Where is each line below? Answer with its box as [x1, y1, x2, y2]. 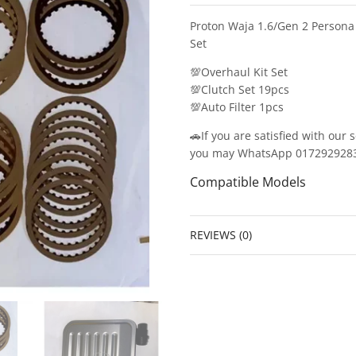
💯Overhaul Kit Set [190, 64, 288, 79]
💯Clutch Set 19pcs [190, 81, 289, 97]
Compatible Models [190, 172, 306, 191]
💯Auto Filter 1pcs [190, 99, 284, 114]
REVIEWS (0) [190, 226, 252, 242]
